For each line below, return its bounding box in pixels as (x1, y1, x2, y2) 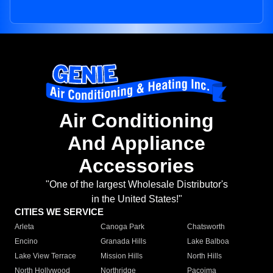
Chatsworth (186, 222, 225, 232)
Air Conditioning (59, 110, 214, 132)
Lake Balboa (186, 237, 229, 246)
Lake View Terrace (15, 252, 76, 261)
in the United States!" (91, 194, 182, 205)
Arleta (15, 222, 34, 232)
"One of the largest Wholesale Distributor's (45, 179, 228, 190)
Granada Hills (101, 237, 147, 246)
